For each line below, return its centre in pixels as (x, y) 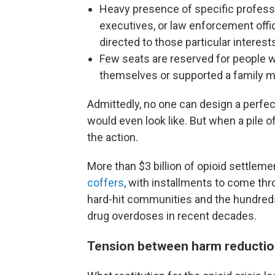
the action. (113, 137)
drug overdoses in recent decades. (172, 216)
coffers (106, 183)
